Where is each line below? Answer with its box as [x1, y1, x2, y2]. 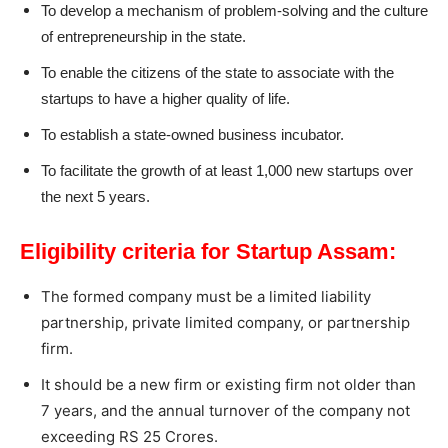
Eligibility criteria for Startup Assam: [20, 239, 396, 265]
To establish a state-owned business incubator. [41, 126, 344, 144]
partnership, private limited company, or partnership [41, 313, 410, 333]
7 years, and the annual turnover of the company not [41, 401, 410, 421]
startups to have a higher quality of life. [41, 90, 290, 108]
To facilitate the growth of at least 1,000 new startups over [41, 162, 413, 180]
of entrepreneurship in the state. [41, 28, 246, 46]
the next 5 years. [41, 188, 150, 206]
